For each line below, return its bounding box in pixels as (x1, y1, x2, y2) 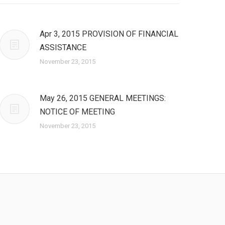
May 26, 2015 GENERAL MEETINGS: (39, 93, 166, 103)
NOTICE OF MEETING (39, 107, 115, 117)
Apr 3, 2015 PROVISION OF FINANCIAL (39, 29, 178, 39)
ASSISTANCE (39, 43, 86, 52)
